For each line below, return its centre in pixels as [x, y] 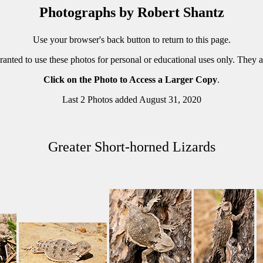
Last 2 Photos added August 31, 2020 [131, 100]
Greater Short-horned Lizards [131, 147]
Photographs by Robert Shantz [131, 12]
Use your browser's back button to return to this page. [131, 40]
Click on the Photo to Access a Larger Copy [130, 80]
